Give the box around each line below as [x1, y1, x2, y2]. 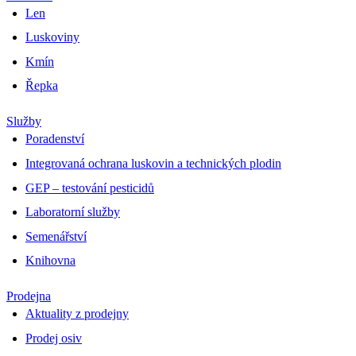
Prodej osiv [25, 331, 82, 345]
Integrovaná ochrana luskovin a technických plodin [25, 157, 281, 171]
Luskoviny [25, 30, 79, 44]
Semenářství [25, 229, 87, 243]
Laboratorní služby [25, 205, 120, 219]
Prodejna [6, 289, 51, 304]
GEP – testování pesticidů [25, 180, 154, 195]
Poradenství [25, 132, 84, 146]
